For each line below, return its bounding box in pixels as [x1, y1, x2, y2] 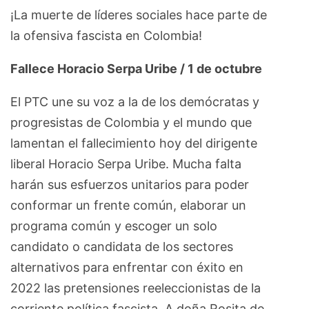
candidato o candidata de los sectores [10, 239, 233, 254]
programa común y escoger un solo [10, 218, 217, 233]
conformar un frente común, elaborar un [10, 197, 246, 212]
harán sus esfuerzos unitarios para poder [10, 177, 249, 192]
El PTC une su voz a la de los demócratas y [10, 94, 259, 109]
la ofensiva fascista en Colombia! [10, 28, 206, 43]
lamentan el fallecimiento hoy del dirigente [10, 135, 257, 150]
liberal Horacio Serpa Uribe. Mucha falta [10, 156, 241, 171]
